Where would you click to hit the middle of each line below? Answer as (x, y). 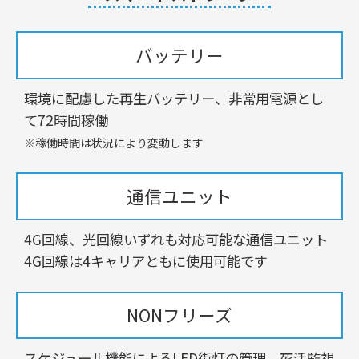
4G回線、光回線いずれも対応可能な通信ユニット (176, 239)
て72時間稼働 (66, 119)
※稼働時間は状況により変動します (114, 142)
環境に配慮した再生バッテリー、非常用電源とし (174, 98)
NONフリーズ (179, 315)
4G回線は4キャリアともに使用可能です (146, 260)
